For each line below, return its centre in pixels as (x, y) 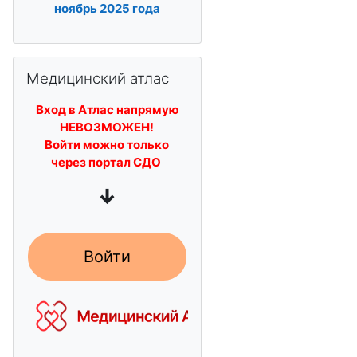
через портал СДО (107, 162)
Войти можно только (107, 145)
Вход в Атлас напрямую (107, 110)
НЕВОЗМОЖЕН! (107, 127)
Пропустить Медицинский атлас (106, 64)
